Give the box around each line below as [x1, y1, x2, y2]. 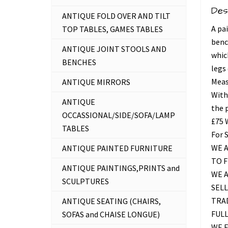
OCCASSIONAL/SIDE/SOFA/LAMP [62, 110, 175, 120]
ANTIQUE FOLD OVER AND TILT [62, 11, 170, 21]
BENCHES [62, 57, 96, 67]
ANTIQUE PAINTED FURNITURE [62, 143, 173, 153]
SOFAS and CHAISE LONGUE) [62, 209, 160, 219]
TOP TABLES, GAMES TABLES [62, 24, 163, 34]
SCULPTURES [62, 176, 109, 186]
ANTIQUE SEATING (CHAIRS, [62, 196, 161, 206]
